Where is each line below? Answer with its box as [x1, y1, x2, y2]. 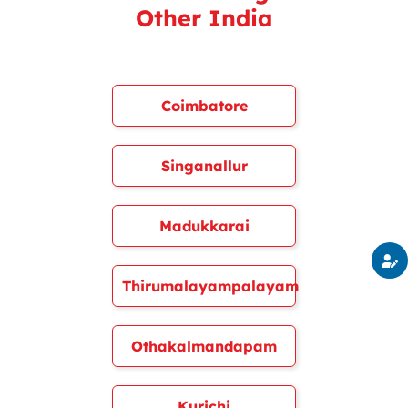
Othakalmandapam [131, 337, 277, 355]
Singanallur [160, 157, 248, 175]
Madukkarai [158, 217, 250, 235]
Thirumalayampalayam [122, 277, 300, 295]
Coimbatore [160, 97, 248, 115]
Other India [135, 4, 272, 32]
